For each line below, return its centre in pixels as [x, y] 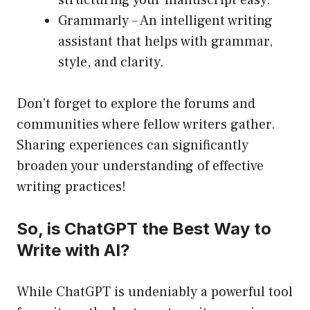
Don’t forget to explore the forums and [136, 104]
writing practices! [71, 187]
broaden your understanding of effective [140, 166]
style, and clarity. [111, 63]
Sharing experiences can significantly [133, 146]
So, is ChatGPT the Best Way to [144, 229]
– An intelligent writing [201, 21]
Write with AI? [73, 250]
